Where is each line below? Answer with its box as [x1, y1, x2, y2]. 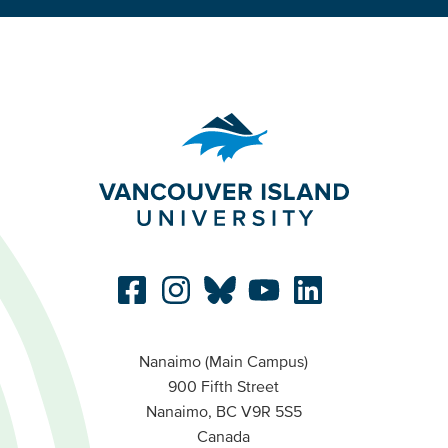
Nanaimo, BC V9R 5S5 [145, 402, 302, 421]
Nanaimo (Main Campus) [139, 352, 309, 371]
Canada [197, 427, 251, 446]
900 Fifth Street [168, 377, 280, 396]
